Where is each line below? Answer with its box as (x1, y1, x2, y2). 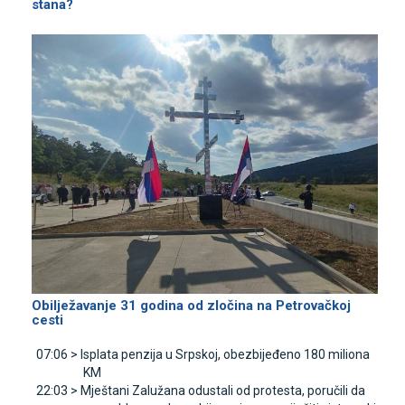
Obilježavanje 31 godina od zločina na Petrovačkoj (32, 297, 351, 315)
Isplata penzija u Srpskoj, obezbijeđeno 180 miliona (80, 347, 370, 363)
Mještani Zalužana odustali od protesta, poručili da (80, 383, 365, 399)
